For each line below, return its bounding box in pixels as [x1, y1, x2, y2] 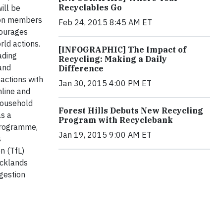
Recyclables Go [58, 2, 122, 12]
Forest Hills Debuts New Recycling [58, 106, 203, 115]
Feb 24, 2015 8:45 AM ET [58, 17, 152, 27]
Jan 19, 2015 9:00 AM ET [58, 130, 152, 140]
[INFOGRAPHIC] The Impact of [58, 45, 186, 55]
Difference [58, 63, 104, 73]
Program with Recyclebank [58, 115, 173, 125]
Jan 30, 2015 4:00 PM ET [58, 78, 152, 88]
